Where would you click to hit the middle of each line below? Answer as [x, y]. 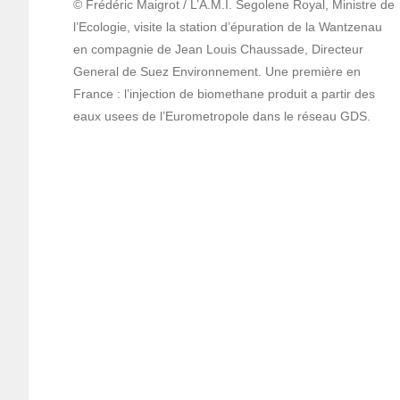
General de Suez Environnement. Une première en [217, 71]
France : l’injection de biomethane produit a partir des [224, 93]
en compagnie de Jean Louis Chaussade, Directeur [218, 49]
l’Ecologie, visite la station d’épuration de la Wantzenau [228, 26]
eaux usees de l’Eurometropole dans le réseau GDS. [222, 116]
